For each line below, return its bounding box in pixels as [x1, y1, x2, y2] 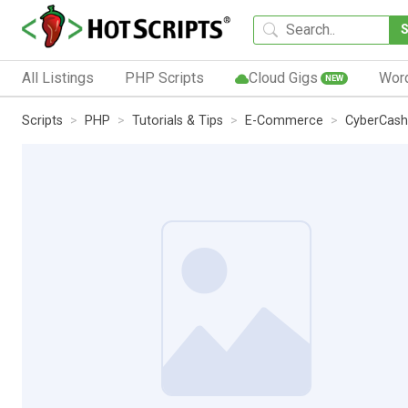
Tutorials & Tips [132, 112, 223, 128]
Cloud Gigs [248, 68, 318, 87]
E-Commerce [245, 112, 323, 128]
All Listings [22, 68, 94, 87]
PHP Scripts [124, 68, 204, 87]
